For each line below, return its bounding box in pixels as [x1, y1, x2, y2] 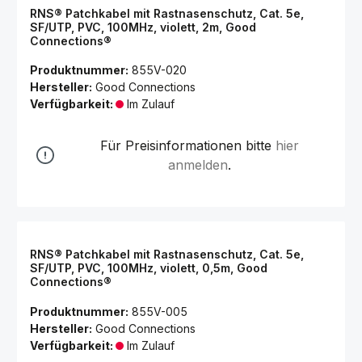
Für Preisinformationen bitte [100, 137, 276, 154]
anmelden [168, 157, 228, 173]
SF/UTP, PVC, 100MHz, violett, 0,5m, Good [30, 261, 267, 275]
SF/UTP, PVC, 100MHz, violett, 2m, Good [30, 19, 256, 34]
